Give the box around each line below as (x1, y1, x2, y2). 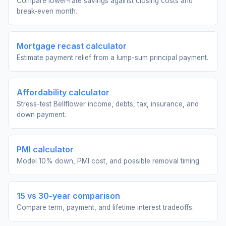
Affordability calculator (17, 87, 109, 97)
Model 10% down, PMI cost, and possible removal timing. (17, 157, 201, 165)
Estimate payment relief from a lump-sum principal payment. (17, 53, 208, 62)
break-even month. (17, 7, 77, 15)
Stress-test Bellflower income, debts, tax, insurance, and (17, 100, 199, 108)
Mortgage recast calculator (17, 41, 127, 51)
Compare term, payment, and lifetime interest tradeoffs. (17, 203, 194, 211)
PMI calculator (17, 144, 74, 154)
